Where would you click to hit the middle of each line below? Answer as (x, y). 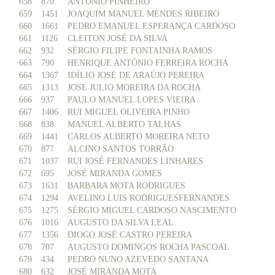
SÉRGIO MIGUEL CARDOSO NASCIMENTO (152, 210)
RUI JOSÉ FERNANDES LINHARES (135, 161)
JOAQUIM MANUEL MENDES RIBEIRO (143, 14)
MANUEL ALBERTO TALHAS (124, 124)
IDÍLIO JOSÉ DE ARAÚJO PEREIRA (136, 75)
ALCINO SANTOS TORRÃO (121, 149)
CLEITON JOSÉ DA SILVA (118, 38)
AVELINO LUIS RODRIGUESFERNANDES (149, 198)
